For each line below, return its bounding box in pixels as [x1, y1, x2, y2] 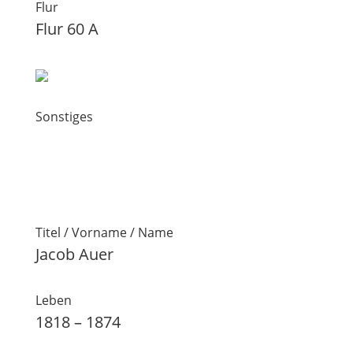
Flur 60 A [35, 18, 98, 39]
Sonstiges [35, 108, 93, 125]
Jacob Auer [35, 243, 113, 265]
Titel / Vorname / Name [35, 224, 173, 241]
